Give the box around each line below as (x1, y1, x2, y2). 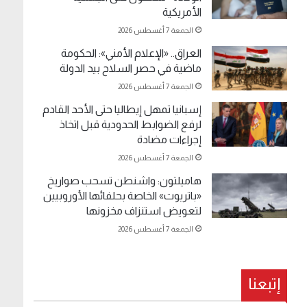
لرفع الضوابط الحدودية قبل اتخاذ (59, 119, 202, 131)
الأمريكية (162, 6, 202, 19)
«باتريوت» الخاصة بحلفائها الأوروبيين (43, 190, 202, 202)
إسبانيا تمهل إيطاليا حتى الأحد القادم (42, 103, 202, 116)
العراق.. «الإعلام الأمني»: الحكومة (61, 47, 202, 60)
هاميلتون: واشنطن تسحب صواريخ (47, 175, 202, 187)
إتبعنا (248, 275, 281, 293)
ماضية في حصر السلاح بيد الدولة (60, 62, 202, 75)
